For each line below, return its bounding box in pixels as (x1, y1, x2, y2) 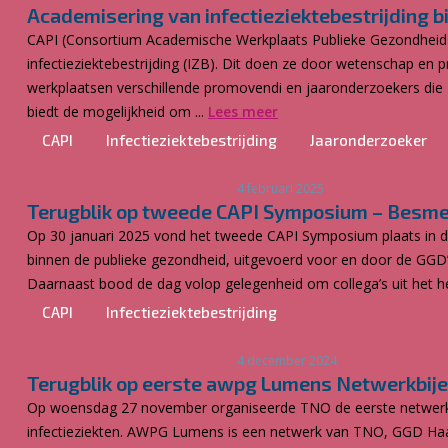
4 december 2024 (237, 352, 337, 369)
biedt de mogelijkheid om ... (27, 102, 208, 121)
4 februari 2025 (237, 180, 324, 197)
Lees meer (208, 102, 278, 121)
